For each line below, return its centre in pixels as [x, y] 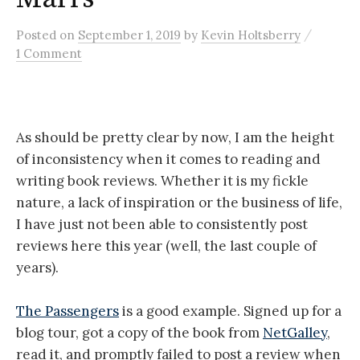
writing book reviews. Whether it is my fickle [162, 181]
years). [37, 268]
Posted [38, 35]
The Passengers [67, 311]
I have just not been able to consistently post [162, 225]
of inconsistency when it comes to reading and [168, 160]
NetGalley [295, 333]
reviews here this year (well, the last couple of [166, 246]
